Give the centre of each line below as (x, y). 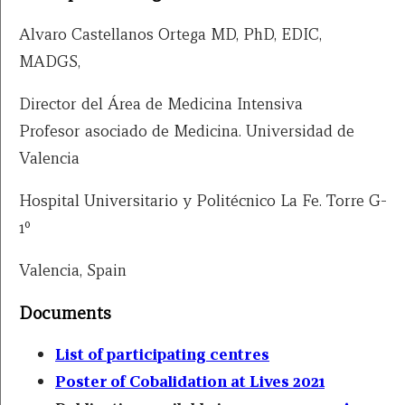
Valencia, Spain (73, 269)
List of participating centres (162, 354)
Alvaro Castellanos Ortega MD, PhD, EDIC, (170, 33)
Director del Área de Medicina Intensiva (161, 103)
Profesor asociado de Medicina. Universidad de (187, 130)
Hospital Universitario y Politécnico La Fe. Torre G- (203, 200)
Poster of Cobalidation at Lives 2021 (190, 381)
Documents (65, 312)
